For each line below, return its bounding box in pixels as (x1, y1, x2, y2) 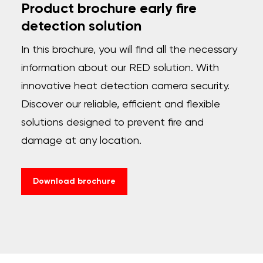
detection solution (21, 19, 141, 33)
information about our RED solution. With (21, 62, 219, 73)
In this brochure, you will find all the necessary (21, 44, 237, 55)
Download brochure (32, 177, 116, 186)
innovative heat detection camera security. (21, 80, 230, 92)
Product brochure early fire (21, 1, 197, 16)
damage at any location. (21, 135, 141, 146)
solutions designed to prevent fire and (21, 117, 204, 128)
